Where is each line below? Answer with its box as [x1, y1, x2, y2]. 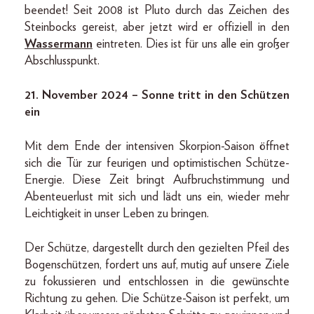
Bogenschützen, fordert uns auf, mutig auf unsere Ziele [25, 259, 289, 271]
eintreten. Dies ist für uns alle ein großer [93, 38, 289, 50]
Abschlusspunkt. [25, 55, 100, 67]
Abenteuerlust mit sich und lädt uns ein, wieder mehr [25, 191, 289, 203]
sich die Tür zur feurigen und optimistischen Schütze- [25, 157, 289, 170]
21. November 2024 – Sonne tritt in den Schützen [25, 89, 289, 102]
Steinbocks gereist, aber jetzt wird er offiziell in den [25, 21, 289, 34]
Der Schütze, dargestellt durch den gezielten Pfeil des [25, 242, 289, 254]
